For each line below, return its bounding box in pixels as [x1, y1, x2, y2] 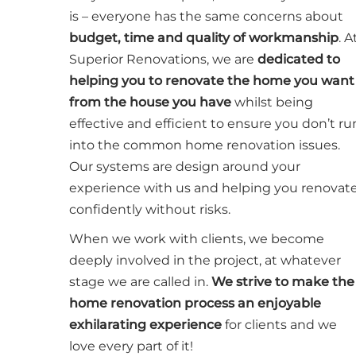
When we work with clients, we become [69, 230, 324, 246]
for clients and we [225, 316, 337, 332]
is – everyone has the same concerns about [69, 8, 343, 24]
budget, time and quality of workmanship [69, 29, 339, 45]
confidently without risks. [69, 201, 230, 217]
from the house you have [69, 94, 231, 110]
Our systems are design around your [69, 158, 300, 174]
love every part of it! [69, 338, 193, 354]
